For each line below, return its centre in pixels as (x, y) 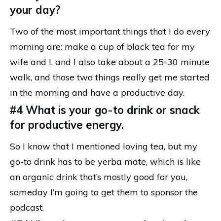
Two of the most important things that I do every (110, 31)
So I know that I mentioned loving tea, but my (104, 146)
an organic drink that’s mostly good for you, (99, 177)
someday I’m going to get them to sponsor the (104, 192)
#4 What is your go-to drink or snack (105, 110)
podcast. (27, 207)
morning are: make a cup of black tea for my (102, 46)
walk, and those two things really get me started (110, 77)
